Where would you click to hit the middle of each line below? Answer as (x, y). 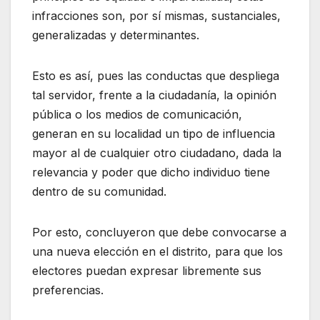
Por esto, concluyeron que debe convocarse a (159, 232)
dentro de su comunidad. (99, 191)
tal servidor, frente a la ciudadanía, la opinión (154, 95)
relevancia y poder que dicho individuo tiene (151, 172)
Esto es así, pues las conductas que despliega (156, 75)
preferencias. (68, 290)
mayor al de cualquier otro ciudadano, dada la (157, 152)
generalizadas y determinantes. (116, 35)
